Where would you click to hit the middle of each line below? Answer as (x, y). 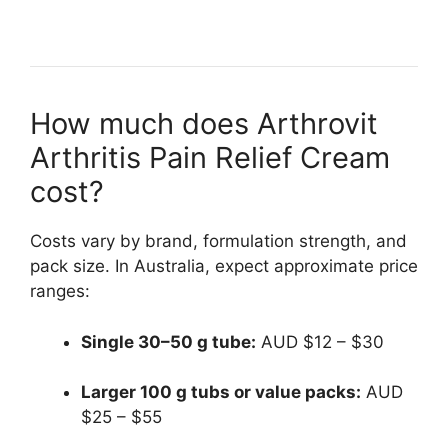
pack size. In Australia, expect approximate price (224, 266)
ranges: (60, 291)
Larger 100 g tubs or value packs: (221, 392)
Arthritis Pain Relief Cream (210, 158)
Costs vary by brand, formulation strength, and (218, 241)
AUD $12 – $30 (320, 341)
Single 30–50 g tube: (168, 341)
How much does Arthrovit (204, 124)
